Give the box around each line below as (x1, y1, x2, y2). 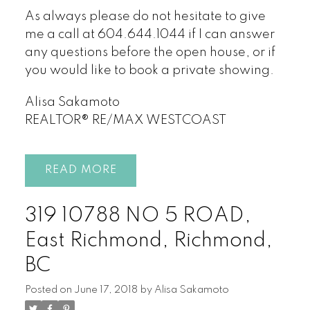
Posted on (24, 284, 74, 295)
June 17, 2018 (73, 284, 138, 295)
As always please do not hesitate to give (24, 10, 266, 24)
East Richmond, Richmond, (24, 230, 273, 251)
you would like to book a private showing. (24, 64, 274, 77)
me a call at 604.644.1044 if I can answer (24, 28, 275, 42)
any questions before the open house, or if (24, 46, 275, 60)
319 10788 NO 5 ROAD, (24, 205, 251, 226)
